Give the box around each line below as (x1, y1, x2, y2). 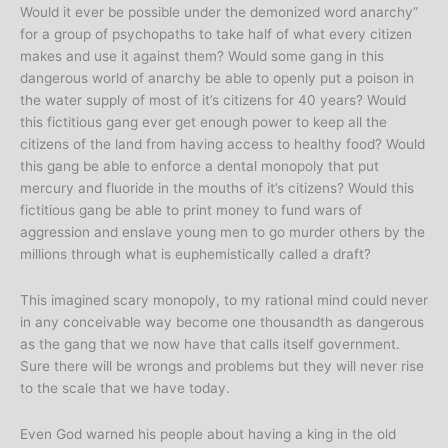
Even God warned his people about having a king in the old (20, 426, 396, 443)
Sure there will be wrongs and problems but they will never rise (20, 358, 424, 375)
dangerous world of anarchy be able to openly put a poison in (20, 70, 414, 87)
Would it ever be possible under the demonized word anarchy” (20, 4, 418, 21)
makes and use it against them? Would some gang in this (20, 48, 384, 65)
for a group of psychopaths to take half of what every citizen (20, 26, 412, 43)
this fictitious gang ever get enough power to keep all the (20, 114, 387, 131)
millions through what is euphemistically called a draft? (20, 246, 371, 263)
